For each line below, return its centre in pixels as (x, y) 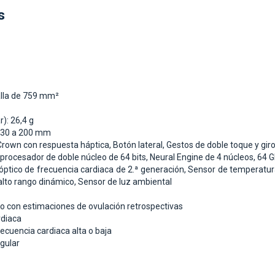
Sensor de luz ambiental (125, 182)
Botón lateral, (140, 145)
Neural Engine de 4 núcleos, (203, 157)
